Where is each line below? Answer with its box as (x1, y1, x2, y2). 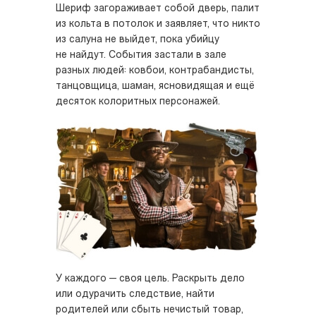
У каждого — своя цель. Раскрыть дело (56, 274, 245, 284)
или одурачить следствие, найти (56, 289, 214, 300)
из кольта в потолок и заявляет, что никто (56, 19, 260, 30)
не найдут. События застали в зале (56, 50, 226, 61)
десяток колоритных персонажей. (56, 97, 220, 107)
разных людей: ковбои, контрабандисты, (56, 66, 254, 76)
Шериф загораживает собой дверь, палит (56, 4, 260, 14)
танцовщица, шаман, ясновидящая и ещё (56, 81, 255, 92)
